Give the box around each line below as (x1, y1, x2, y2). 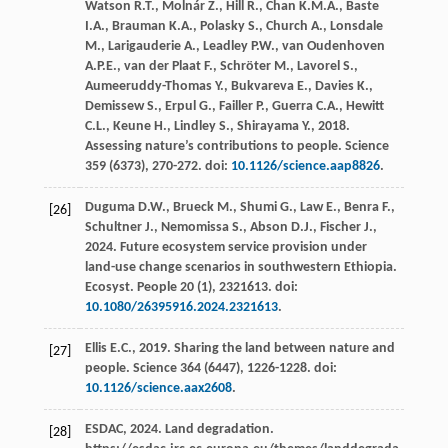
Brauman (111, 18, 166, 34)
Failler (218, 98, 253, 114)
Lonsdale (329, 18, 383, 34)
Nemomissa (160, 219, 229, 235)
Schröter (219, 58, 271, 74)
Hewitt (345, 98, 384, 114)
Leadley (202, 38, 248, 54)
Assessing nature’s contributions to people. (84, 138, 345, 154)
